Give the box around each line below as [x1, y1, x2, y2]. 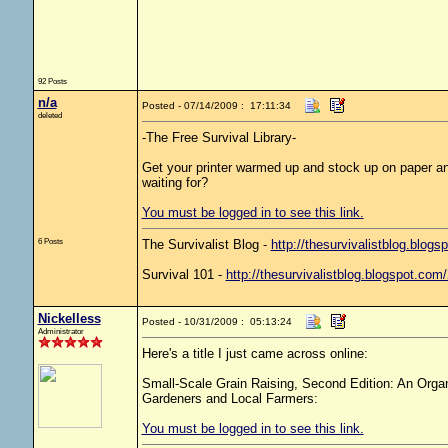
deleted [37, 110, 62, 120]
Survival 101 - [141, 267, 226, 282]
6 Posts [37, 236, 63, 246]
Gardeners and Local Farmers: [141, 391, 318, 406]
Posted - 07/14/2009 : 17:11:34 [141, 100, 291, 111]
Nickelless [37, 311, 101, 326]
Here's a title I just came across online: [141, 346, 368, 361]
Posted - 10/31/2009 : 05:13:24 [141, 316, 292, 327]
